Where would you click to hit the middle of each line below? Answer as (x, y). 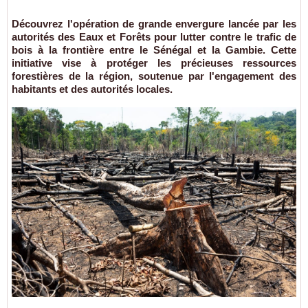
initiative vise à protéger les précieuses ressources (154, 63)
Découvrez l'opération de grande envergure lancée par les (154, 24)
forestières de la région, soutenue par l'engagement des (154, 76)
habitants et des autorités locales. (92, 89)
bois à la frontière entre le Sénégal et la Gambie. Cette (154, 50)
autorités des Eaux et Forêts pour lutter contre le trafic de (154, 37)
